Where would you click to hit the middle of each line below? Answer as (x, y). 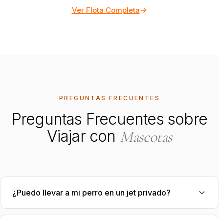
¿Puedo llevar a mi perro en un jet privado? (91, 193)
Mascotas (146, 137)
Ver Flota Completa (106, 10)
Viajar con (83, 136)
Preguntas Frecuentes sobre (109, 119)
